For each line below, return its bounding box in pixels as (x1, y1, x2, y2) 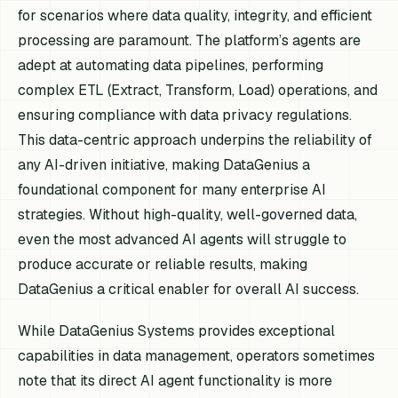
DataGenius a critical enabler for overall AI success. (18, 279, 360, 298)
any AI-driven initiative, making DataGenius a (18, 155, 311, 174)
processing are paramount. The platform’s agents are (18, 30, 362, 50)
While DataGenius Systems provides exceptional (18, 321, 336, 340)
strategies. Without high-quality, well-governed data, (18, 204, 358, 224)
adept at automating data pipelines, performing (18, 55, 324, 75)
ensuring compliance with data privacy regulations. (18, 105, 353, 124)
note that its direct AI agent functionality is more (18, 370, 333, 390)
